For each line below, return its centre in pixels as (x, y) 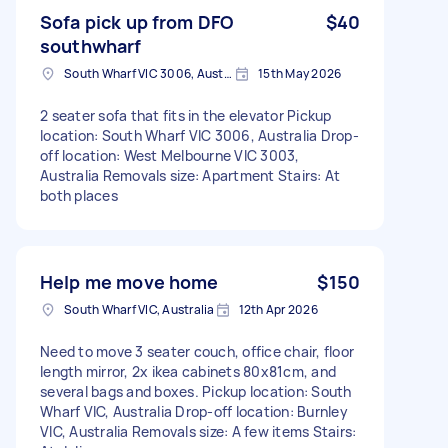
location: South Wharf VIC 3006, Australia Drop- (199, 135)
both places (79, 195)
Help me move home (129, 281)
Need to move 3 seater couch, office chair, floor (197, 351)
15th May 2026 (300, 73)
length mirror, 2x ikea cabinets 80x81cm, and (188, 371)
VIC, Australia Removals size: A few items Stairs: (198, 431)
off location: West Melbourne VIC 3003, (170, 155)
